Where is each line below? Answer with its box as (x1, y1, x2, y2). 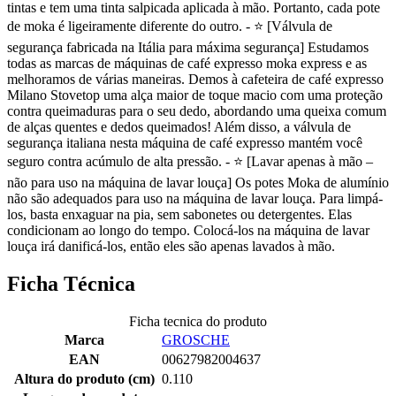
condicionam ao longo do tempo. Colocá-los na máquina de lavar (7, 223, 369, 239)
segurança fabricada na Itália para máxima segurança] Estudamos (7, 40, 369, 56)
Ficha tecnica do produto (129, 314, 267, 330)
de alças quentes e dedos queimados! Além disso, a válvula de (7, 119, 351, 135)
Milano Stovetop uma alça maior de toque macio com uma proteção (7, 88, 383, 103)
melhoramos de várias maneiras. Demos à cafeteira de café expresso (7, 72, 384, 88)
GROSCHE (162, 332, 230, 348)
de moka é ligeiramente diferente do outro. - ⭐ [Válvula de (7, 19, 332, 34)
